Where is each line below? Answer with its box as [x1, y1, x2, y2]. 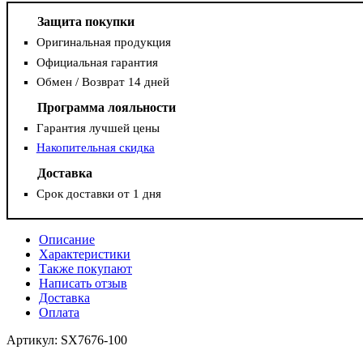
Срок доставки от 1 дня [36, 187, 161, 201]
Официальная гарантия [36, 55, 158, 69]
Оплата [39, 305, 79, 320]
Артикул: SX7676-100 [6, 333, 127, 348]
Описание [39, 233, 95, 247]
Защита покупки [36, 15, 135, 29]
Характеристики [39, 247, 130, 262]
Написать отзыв [39, 276, 127, 291]
